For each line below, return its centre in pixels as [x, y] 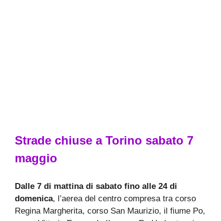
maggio [36, 158]
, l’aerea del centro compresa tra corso [124, 198]
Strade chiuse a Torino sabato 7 [104, 140]
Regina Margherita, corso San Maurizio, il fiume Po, [110, 211]
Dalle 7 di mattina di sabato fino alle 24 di [96, 186]
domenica [34, 198]
